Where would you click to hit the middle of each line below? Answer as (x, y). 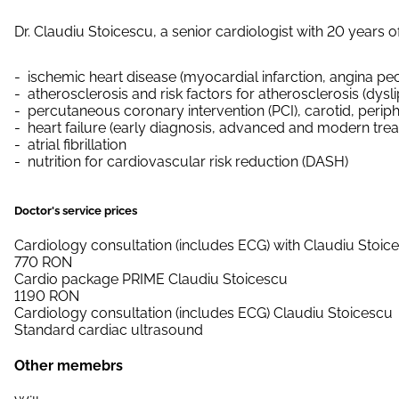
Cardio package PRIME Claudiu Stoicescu (151, 279)
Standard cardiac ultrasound (109, 330)
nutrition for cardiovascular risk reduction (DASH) (188, 161)
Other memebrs (69, 366)
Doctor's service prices (76, 210)
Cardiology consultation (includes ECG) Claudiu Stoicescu (204, 313)
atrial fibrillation (77, 144)
